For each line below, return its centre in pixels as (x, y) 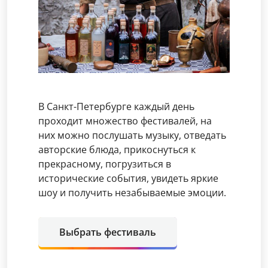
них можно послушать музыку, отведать (132, 135)
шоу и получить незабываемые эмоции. (132, 193)
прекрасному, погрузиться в (105, 164)
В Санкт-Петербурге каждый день (116, 106)
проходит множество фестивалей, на (125, 121)
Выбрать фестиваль (108, 232)
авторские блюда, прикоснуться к (117, 150)
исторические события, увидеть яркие (128, 178)
